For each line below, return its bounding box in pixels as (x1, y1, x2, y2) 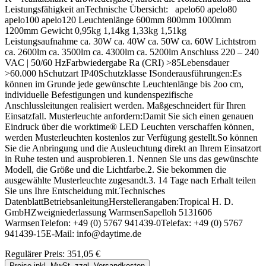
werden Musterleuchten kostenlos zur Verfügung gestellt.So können (5, 132, 258, 143)
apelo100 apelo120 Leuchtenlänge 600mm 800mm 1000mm (5, 15, 231, 26)
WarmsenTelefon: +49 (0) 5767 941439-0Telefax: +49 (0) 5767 (5, 218, 243, 229)
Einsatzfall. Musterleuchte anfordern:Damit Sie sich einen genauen (5, 111, 254, 122)
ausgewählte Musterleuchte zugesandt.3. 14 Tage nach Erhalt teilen (5, 175, 256, 186)
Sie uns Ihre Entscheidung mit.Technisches (5, 186, 165, 197)
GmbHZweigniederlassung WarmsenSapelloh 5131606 (5, 207, 212, 218)
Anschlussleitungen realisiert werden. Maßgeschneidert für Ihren (5, 100, 246, 111)
